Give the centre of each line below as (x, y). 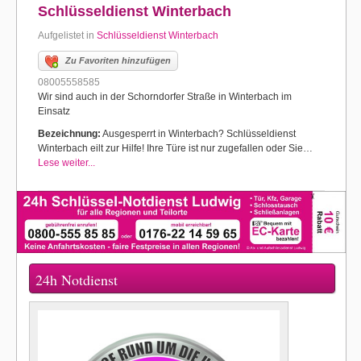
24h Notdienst (77, 279)
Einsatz (54, 111)
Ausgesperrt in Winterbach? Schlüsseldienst (198, 134)
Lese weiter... (66, 163)
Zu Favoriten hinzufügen (118, 60)
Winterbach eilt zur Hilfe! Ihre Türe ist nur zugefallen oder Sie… (175, 148)
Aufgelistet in (67, 35)
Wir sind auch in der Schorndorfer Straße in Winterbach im (165, 97)
